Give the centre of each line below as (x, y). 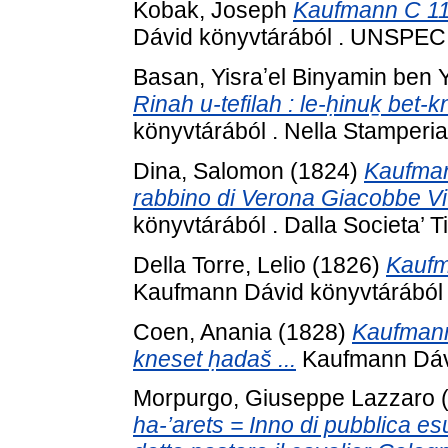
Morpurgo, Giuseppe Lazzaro (284, 398)
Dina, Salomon (208, 170)
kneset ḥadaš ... (214, 358)
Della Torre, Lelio (219, 264)
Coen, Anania (202, 331)
